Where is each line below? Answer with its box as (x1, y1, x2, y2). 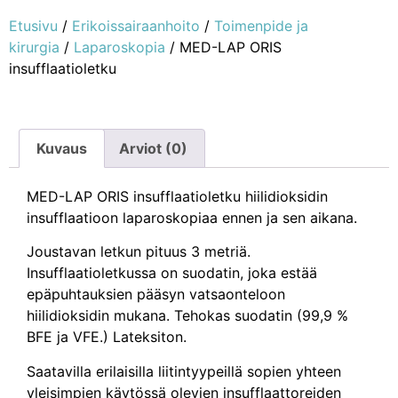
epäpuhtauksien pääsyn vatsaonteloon (27, 285, 285, 304)
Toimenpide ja (214, 17, 308, 36)
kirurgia (9, 38, 60, 57)
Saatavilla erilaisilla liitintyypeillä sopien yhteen (27, 362, 341, 380)
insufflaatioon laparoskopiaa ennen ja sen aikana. (27, 208, 357, 227)
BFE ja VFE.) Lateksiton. (27, 328, 187, 346)
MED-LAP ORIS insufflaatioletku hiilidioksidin (27, 187, 328, 205)
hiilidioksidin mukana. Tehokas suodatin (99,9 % (27, 306, 348, 325)
